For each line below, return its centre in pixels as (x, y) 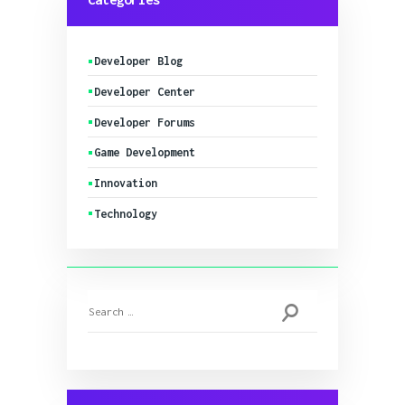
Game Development (145, 153)
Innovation (126, 184)
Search (107, 299)
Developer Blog (139, 61)
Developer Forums (145, 122)
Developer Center (145, 91)
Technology (126, 213)
